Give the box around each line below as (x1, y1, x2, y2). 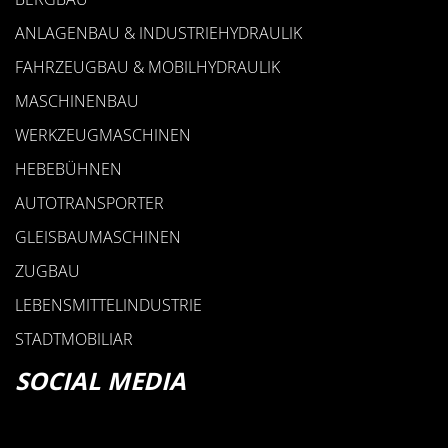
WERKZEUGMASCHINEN (15, 124, 191, 146)
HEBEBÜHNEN (15, 158, 122, 180)
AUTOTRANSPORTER (15, 192, 164, 214)
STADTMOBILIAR (15, 328, 133, 350)
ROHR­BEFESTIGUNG (108, 100, 340, 134)
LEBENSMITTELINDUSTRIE (15, 294, 202, 316)
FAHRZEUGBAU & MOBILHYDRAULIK (15, 56, 280, 78)
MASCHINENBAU (15, 90, 139, 112)
